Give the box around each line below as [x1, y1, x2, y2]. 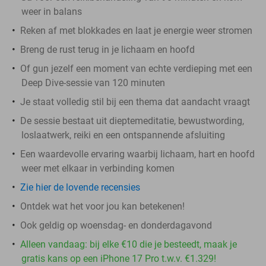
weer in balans [21, 5, 82, 17]
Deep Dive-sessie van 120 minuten [21, 77, 165, 88]
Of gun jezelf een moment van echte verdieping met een [20, 62, 252, 74]
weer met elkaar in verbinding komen [21, 162, 175, 174]
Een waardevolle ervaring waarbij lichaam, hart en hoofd [20, 148, 255, 160]
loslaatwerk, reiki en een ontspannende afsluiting [21, 129, 225, 141]
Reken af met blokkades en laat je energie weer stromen [20, 24, 252, 36]
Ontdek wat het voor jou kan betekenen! [20, 200, 185, 212]
